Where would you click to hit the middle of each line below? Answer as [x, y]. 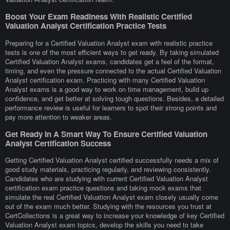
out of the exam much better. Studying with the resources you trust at [108, 206]
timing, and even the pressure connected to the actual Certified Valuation [113, 70]
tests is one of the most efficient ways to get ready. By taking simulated [112, 52]
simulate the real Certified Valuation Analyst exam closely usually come [112, 197]
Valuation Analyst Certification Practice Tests [86, 26]
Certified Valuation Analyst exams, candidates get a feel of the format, [110, 61]
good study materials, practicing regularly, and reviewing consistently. [108, 169]
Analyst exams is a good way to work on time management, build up [107, 89]
